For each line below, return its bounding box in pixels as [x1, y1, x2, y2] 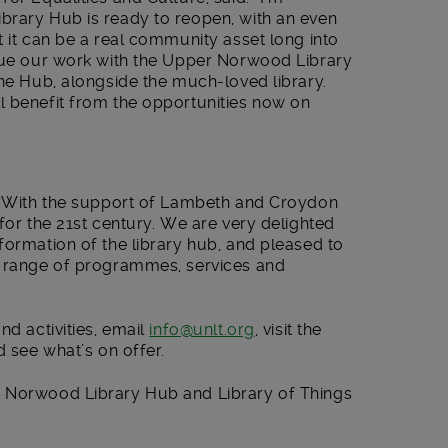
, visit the [254, 320, 322, 339]
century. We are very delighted [87, 214, 335, 234]
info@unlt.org [149, 320, 255, 339]
